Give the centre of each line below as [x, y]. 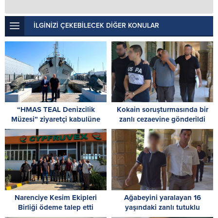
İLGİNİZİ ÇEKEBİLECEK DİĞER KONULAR [96, 25]
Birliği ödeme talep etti [56, 207]
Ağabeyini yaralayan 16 [162, 197]
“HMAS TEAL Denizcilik [56, 110]
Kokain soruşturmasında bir [162, 110]
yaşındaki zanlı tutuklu [162, 207]
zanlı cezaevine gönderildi [162, 119]
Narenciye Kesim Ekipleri [56, 197]
